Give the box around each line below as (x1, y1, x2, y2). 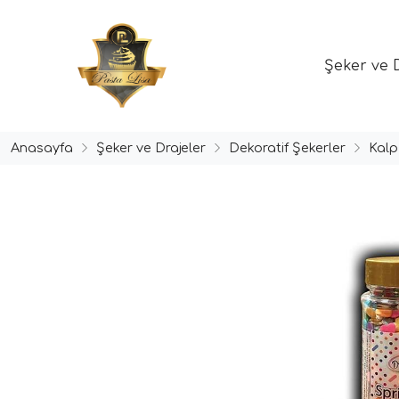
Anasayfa (11, 140, 73, 155)
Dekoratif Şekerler (229, 140, 346, 155)
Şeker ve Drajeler (96, 140, 206, 155)
